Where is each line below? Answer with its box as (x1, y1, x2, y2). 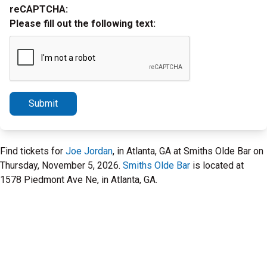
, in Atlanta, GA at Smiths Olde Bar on (113, 145, 263, 157)
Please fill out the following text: (10, 18, 156, 29)
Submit (29, 98, 58, 109)
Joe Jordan (66, 145, 113, 157)
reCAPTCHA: (10, 4, 68, 15)
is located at (190, 160, 244, 171)
